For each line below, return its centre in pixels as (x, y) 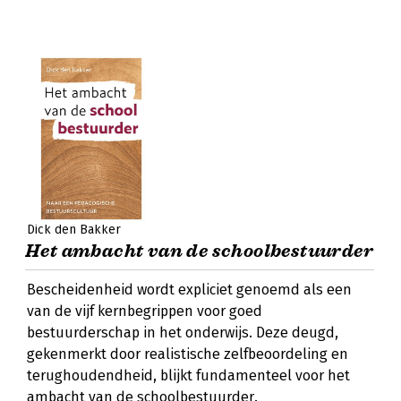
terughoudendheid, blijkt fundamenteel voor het (188, 375)
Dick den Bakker (74, 230)
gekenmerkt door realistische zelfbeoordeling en (188, 354)
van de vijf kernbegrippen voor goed (145, 311)
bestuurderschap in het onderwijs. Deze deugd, (183, 333)
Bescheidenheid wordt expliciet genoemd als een (189, 290)
